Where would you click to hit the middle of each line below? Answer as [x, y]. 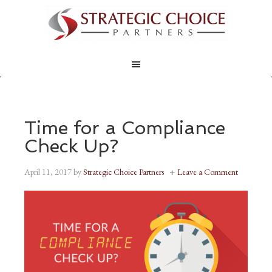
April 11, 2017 [48, 172]
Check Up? [71, 146]
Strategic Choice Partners [124, 172]
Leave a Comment [208, 172]
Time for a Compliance [125, 128]
